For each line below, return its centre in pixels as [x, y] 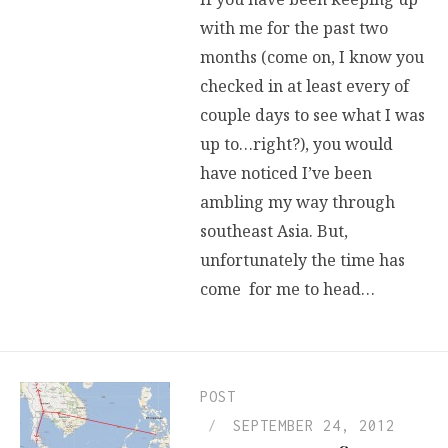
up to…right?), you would [296, 144]
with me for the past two [294, 28]
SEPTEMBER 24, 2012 [314, 426]
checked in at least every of [304, 86]
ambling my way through [297, 202]
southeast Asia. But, [274, 231]
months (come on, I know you [312, 57]
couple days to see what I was [312, 115]
